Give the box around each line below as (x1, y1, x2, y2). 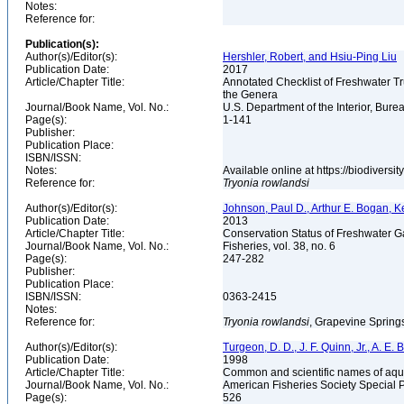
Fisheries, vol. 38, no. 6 (223, 240, 338, 252)
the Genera (223, 88, 280, 101)
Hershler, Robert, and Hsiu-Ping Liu (223, 50, 397, 63)
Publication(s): (25, 38, 99, 50)
